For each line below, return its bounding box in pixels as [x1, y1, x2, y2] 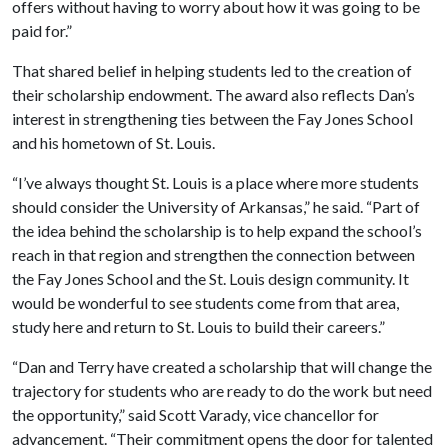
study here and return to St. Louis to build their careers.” [12, 317, 385, 336]
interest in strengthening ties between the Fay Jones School [12, 109, 413, 128]
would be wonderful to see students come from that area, [12, 293, 399, 312]
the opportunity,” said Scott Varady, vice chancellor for [12, 405, 379, 424]
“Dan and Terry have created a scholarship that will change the [12, 357, 432, 376]
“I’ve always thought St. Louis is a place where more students [12, 173, 419, 192]
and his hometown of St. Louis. [12, 133, 215, 152]
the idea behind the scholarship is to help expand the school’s [12, 221, 422, 240]
